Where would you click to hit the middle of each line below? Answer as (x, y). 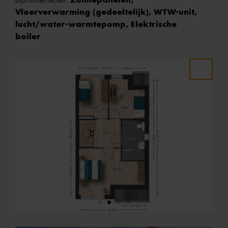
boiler (28, 37)
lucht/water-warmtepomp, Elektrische (96, 25)
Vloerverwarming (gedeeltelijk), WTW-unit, (106, 12)
